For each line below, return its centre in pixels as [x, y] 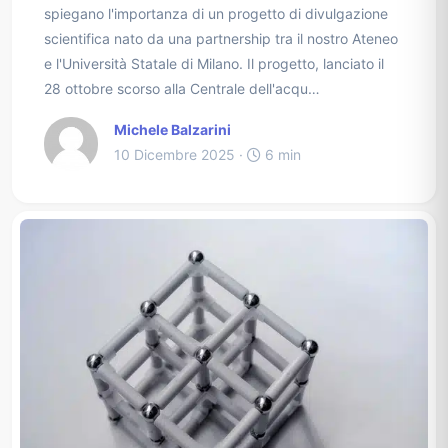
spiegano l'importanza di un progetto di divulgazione [216, 14]
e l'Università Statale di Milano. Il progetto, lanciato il [214, 64]
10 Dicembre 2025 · [180, 155]
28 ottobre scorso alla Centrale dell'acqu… [182, 89]
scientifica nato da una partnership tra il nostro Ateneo [221, 39]
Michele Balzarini [172, 130]
